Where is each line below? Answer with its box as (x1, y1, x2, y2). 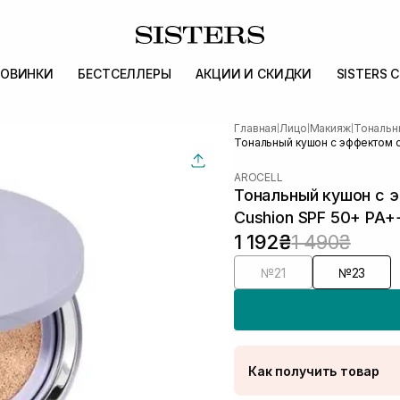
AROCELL (234, 171, 283, 184)
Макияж (309, 121, 351, 135)
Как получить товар (248, 362, 379, 379)
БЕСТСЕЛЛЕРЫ (78, 66, 171, 81)
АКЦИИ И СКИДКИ (196, 66, 312, 81)
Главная (234, 121, 278, 135)
